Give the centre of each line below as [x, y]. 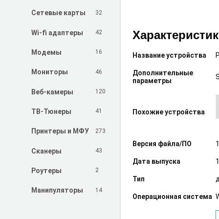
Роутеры [46, 170]
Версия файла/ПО [162, 143]
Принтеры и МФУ [60, 131]
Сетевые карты [58, 13]
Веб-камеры [52, 92]
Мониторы [50, 72]
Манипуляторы [57, 190]
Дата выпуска [156, 161]
